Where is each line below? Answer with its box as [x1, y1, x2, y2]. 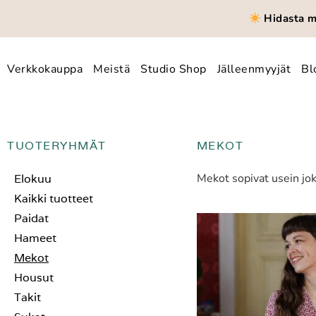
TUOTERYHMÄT [7, 138, 107, 154]
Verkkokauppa [7, 61, 83, 77]
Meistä [93, 61, 130, 77]
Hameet [14, 231, 56, 246]
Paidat [14, 211, 49, 226]
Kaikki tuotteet [14, 191, 93, 207]
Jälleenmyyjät [217, 61, 291, 77]
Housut [14, 270, 54, 286]
